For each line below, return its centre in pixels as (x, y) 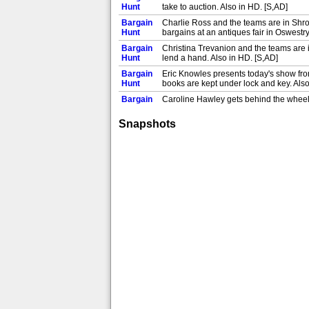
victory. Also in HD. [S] (202, 109)
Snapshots (147, 124)
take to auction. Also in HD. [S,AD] (225, 7)
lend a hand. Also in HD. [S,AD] (220, 58)
